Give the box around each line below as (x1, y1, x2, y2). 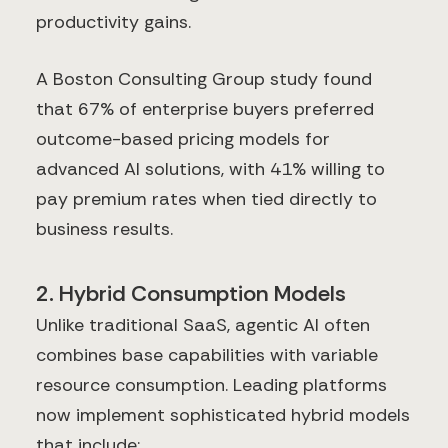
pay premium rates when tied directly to (36, 187, 377, 212)
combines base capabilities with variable (36, 343, 378, 368)
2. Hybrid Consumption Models (36, 279, 346, 309)
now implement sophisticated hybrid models (36, 403, 410, 428)
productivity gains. (36, 10, 191, 35)
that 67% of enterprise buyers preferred (36, 97, 374, 122)
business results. (36, 217, 173, 242)
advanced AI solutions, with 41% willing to (36, 157, 385, 182)
